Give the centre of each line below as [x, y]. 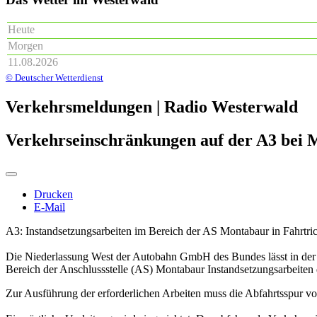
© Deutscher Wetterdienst [54, 78]
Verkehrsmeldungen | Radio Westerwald [152, 107]
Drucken [53, 195]
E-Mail [50, 207]
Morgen [25, 46]
